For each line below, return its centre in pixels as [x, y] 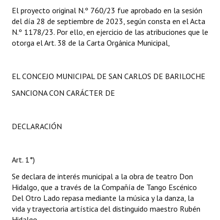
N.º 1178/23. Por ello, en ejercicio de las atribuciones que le [110, 32]
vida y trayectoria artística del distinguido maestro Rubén [106, 209]
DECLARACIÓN [37, 126]
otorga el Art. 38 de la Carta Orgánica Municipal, [91, 43]
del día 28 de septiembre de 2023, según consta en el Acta [109, 21]
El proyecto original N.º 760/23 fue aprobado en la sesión [107, 10]
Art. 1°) [23, 160]
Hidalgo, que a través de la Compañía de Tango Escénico [104, 187]
